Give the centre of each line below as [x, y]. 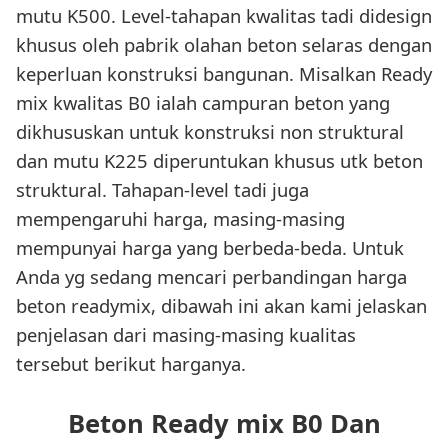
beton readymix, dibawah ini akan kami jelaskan [221, 306]
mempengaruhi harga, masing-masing [180, 219]
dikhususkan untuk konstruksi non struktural [210, 132]
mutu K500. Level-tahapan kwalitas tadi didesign [224, 16]
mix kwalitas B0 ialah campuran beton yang [203, 103]
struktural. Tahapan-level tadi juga [162, 190]
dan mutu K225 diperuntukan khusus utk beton [219, 161]
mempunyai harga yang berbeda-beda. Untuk [210, 248]
